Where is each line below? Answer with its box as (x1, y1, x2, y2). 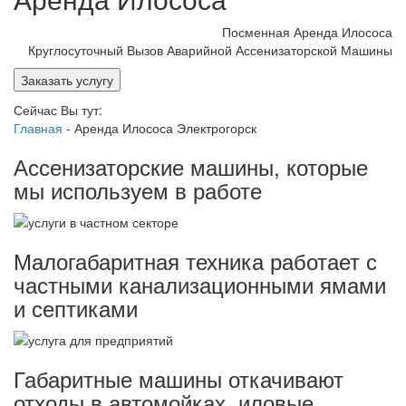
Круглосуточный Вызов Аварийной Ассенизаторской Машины (28, 40, 392, 59)
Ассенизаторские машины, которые (14, 150, 368, 182)
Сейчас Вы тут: (14, 100, 102, 119)
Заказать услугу (21, 70, 113, 89)
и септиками (14, 291, 138, 324)
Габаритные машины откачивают (14, 362, 343, 395)
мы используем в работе (14, 173, 262, 206)
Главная (14, 118, 63, 137)
